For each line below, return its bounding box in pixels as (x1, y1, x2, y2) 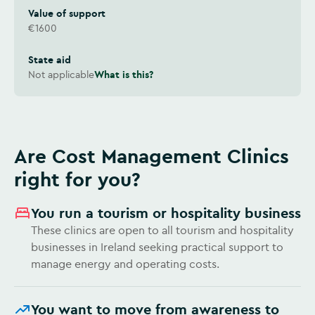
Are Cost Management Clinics (14, 143, 27, 168)
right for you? (14, 167, 141, 191)
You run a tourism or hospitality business (38, 204, 301, 221)
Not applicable (28, 68, 94, 81)
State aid (28, 53, 71, 66)
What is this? (94, 68, 153, 81)
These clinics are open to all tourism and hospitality (31, 223, 294, 237)
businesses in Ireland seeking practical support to (31, 240, 283, 254)
